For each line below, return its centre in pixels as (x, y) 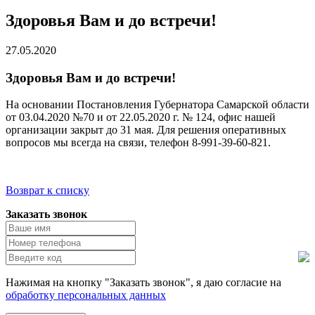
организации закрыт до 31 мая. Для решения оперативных (146, 130)
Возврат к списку (47, 191)
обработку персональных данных (86, 295)
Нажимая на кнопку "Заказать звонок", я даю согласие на (143, 283)
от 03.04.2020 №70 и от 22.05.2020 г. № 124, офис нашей (141, 117)
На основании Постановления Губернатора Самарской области (157, 105)
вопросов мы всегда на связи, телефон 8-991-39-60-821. (140, 143)
